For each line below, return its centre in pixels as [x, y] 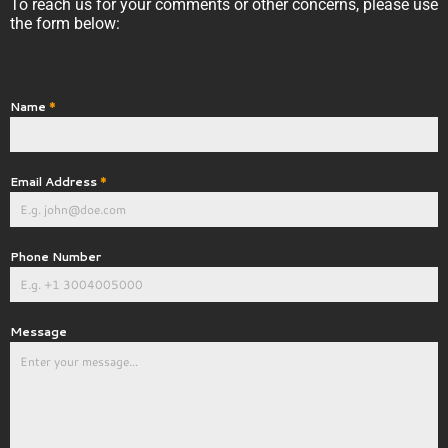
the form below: [65, 23]
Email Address [55, 182]
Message [38, 332]
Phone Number [55, 257]
